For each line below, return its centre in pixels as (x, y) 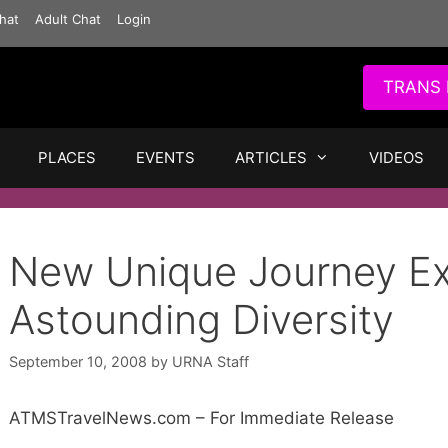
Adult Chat (68, 19)
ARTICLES (271, 157)
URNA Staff (210, 362)
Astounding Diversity (201, 319)
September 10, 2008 (78, 362)
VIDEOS (396, 157)
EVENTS (165, 157)
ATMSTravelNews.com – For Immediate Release (201, 418)
